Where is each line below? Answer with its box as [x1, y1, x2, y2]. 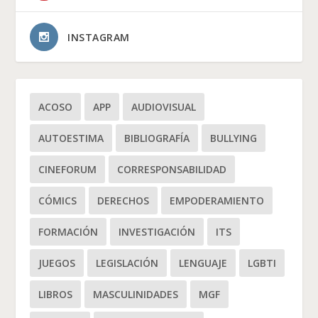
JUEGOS [38, 256, 76, 270]
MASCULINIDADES [93, 287, 179, 302]
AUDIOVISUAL [131, 100, 197, 114]
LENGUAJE [179, 256, 228, 270]
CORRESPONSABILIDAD [117, 163, 227, 177]
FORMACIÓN [38, 225, 99, 239]
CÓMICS [38, 194, 77, 208]
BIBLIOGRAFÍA [124, 131, 190, 146]
